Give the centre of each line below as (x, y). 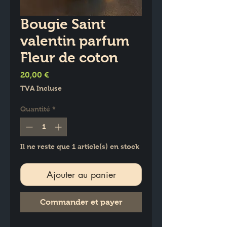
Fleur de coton (69, 58)
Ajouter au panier (81, 175)
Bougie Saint (63, 24)
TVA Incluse (41, 88)
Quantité (35, 109)
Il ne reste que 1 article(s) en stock (80, 147)
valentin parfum (75, 41)
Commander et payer (81, 202)
